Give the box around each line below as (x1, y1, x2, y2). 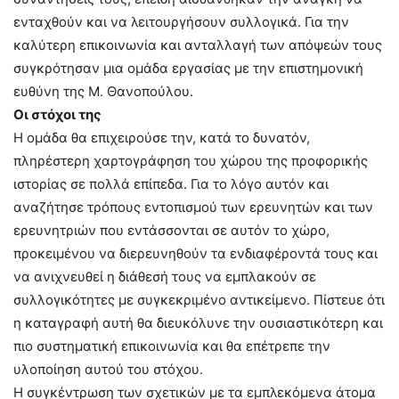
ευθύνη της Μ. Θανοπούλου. (13, 83, 193, 100)
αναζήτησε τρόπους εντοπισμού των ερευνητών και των (13, 199, 373, 216)
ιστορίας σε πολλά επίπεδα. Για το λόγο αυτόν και (13, 175, 329, 192)
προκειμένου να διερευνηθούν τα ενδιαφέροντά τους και (13, 245, 378, 262)
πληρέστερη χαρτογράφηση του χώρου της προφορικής (13, 152, 368, 169)
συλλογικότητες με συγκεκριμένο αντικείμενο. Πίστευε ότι (13, 291, 385, 308)
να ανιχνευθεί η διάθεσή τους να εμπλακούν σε (13, 268, 316, 285)
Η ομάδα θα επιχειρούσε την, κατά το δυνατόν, (13, 129, 310, 146)
